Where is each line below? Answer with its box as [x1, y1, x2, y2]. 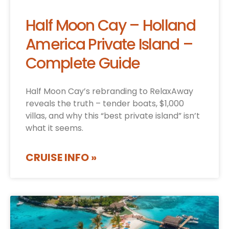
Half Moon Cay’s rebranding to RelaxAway [26, 85, 193, 98]
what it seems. [26, 122, 83, 134]
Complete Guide [26, 53, 140, 75]
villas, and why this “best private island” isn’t [26, 110, 200, 122]
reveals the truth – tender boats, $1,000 [26, 98, 184, 110]
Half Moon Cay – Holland [26, 15, 195, 37]
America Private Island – [26, 34, 193, 56]
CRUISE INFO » [26, 150, 97, 165]
